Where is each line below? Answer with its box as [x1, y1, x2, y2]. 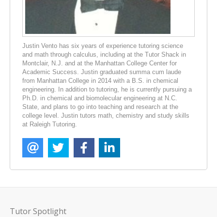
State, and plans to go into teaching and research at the [22, 103, 178, 110]
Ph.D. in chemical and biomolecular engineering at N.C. [22, 94, 177, 102]
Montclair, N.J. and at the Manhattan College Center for [22, 59, 177, 67]
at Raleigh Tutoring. [22, 120, 77, 128]
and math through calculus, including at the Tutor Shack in [22, 50, 186, 58]
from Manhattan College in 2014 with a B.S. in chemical [22, 77, 178, 84]
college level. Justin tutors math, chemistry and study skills [22, 111, 189, 119]
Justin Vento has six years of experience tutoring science [22, 42, 183, 49]
